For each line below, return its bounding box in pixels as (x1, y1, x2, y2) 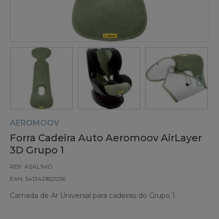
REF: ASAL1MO (10, 162, 53, 170)
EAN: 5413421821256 (10, 175, 66, 182)
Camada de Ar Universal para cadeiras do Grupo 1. (10, 191, 176, 200)
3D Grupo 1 (10, 144, 64, 156)
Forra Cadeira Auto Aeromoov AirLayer (10, 131, 202, 144)
